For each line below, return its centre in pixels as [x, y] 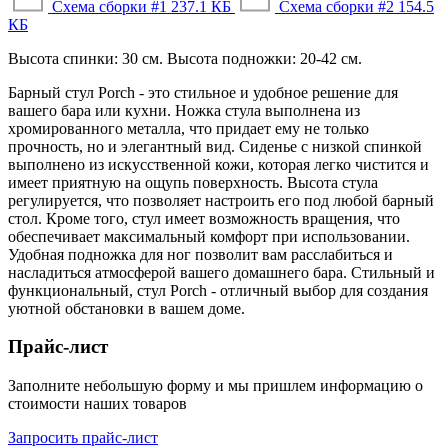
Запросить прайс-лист [83, 437]
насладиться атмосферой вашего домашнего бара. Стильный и [221, 272]
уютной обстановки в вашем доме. [126, 308]
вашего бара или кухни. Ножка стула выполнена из [184, 110]
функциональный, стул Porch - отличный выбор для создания [218, 290]
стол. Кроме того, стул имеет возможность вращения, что [204, 218]
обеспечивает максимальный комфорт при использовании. [209, 236]
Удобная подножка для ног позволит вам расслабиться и [200, 254]
